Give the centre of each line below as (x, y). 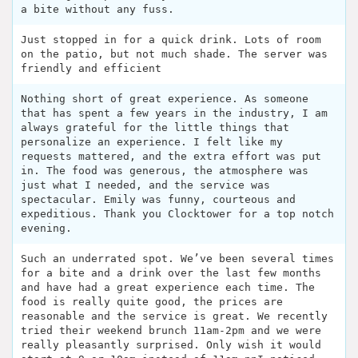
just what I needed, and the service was (145, 185)
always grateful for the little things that (155, 127)
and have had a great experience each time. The (168, 287)
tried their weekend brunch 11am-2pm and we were (171, 330)
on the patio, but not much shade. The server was (174, 54)
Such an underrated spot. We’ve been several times (177, 258)
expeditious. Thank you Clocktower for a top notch (177, 213)
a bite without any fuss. (97, 9)
